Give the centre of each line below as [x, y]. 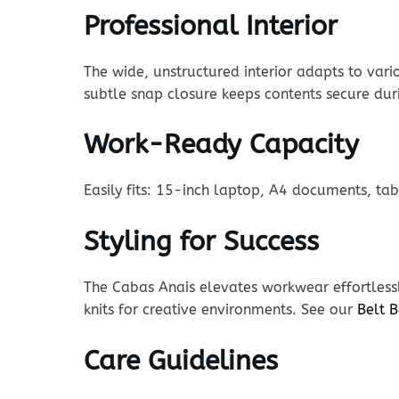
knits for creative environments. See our [220, 310]
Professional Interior [210, 25]
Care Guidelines [180, 360]
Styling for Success [201, 242]
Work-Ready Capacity [221, 145]
